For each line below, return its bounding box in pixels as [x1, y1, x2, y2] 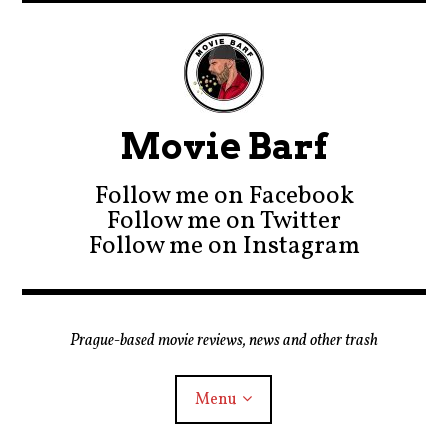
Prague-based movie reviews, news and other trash [70, 330, 378, 352]
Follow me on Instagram [88, 229, 360, 264]
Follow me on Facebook [94, 179, 354, 214]
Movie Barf [120, 124, 328, 168]
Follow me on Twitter [107, 204, 341, 239]
